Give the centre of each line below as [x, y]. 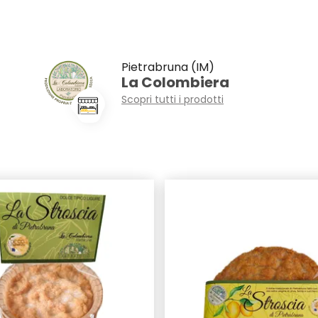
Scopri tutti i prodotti [173, 100]
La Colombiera [176, 83]
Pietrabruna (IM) [168, 67]
